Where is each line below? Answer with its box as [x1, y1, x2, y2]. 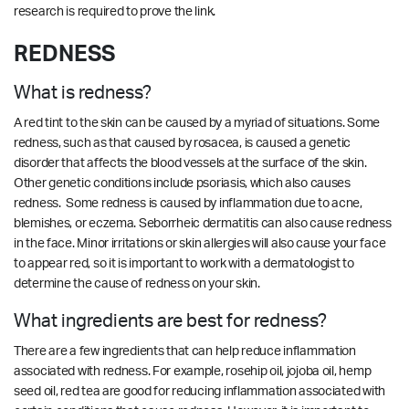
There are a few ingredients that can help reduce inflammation [14, 344, 356, 358]
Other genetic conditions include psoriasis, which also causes [14, 176, 351, 190]
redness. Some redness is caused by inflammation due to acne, [14, 196, 362, 210]
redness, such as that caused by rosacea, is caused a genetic [14, 136, 351, 150]
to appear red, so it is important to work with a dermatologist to [14, 257, 354, 270]
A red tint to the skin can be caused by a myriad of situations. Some [14, 116, 380, 130]
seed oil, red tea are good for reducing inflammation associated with [14, 384, 385, 398]
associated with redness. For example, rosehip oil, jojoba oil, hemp [14, 364, 372, 378]
